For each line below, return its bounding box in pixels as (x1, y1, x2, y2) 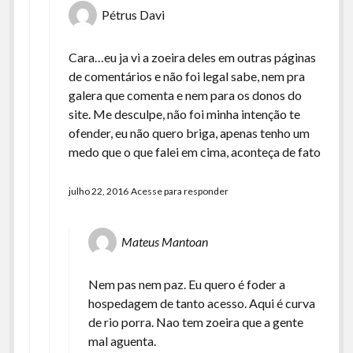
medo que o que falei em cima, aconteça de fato (68, 144, 321, 159)
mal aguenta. (87, 333, 156, 348)
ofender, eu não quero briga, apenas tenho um (68, 125, 310, 140)
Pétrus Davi (101, 7, 165, 22)
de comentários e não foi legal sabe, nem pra (68, 69, 305, 84)
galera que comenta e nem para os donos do (68, 87, 302, 102)
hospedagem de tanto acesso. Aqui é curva (87, 295, 315, 310)
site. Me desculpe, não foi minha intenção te (68, 106, 300, 121)
